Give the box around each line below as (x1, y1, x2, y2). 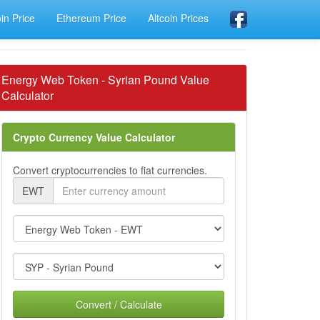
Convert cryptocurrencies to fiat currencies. (13, 163, 207, 177)
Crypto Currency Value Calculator (13, 130, 175, 144)
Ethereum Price (56, 11, 126, 25)
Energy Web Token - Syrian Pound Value (1, 71, 209, 88)
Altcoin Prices (148, 11, 209, 25)
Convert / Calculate (75, 297, 162, 311)
